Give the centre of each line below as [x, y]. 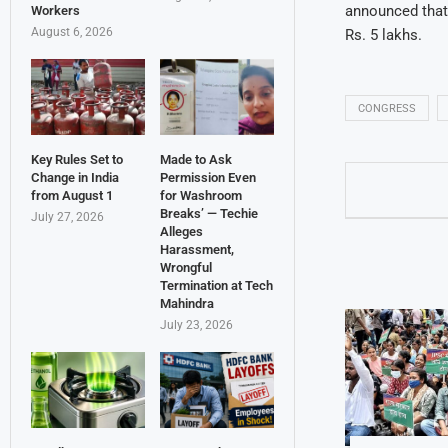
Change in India [75, 178]
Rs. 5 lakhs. [383, 35]
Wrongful [185, 268]
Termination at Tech [216, 286]
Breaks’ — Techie [208, 214]
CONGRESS [386, 109]
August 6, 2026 [72, 32]
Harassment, [196, 250]
